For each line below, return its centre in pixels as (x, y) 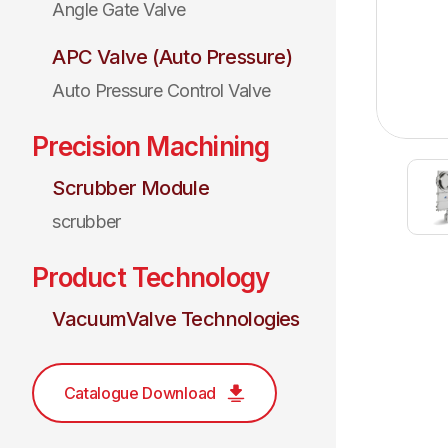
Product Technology (151, 277)
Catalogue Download (139, 393)
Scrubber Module (131, 188)
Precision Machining (151, 146)
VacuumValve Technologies (176, 319)
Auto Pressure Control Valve (161, 90)
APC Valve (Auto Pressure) (172, 57)
